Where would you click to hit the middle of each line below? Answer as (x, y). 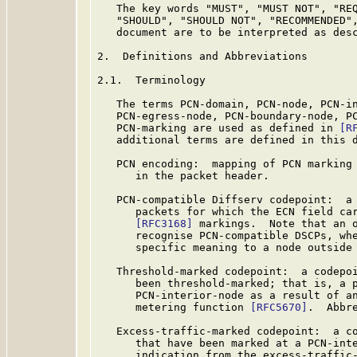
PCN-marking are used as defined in (218, 128)
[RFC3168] (164, 224)
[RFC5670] (279, 307)
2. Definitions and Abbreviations (202, 56)
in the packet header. (183, 176)
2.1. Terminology (151, 80)
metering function (174, 307)
